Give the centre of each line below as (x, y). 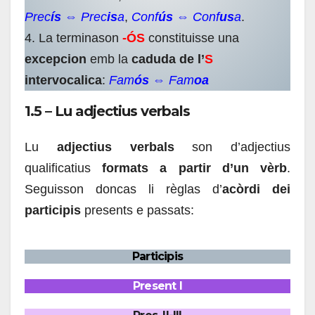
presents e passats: (137, 210)
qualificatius (64, 168)
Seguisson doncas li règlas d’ (123, 189)
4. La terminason (73, 38)
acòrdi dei (256, 189)
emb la (109, 59)
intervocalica (63, 81)
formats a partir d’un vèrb (195, 168)
